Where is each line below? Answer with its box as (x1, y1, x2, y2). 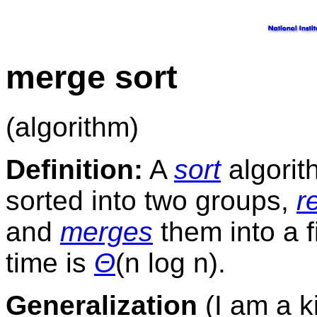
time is (6, 247, 94, 278)
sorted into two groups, (6, 185, 296, 216)
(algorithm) (6, 111, 139, 142)
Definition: (6, 154, 143, 185)
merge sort (6, 58, 178, 96)
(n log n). (115, 247, 226, 278)
